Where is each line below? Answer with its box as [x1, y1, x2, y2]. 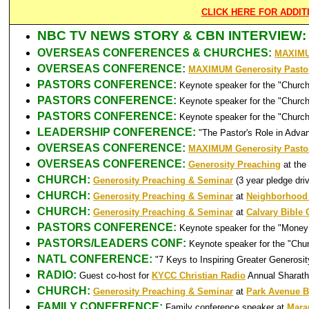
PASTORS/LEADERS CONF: [37, 237, 186, 249]
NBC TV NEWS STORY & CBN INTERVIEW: [37, 28, 306, 43]
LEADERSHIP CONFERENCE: [37, 126, 199, 138]
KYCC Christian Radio [152, 270, 246, 281]
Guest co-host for [79, 270, 152, 281]
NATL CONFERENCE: [37, 253, 155, 265]
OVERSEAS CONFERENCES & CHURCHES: [37, 47, 275, 59]
